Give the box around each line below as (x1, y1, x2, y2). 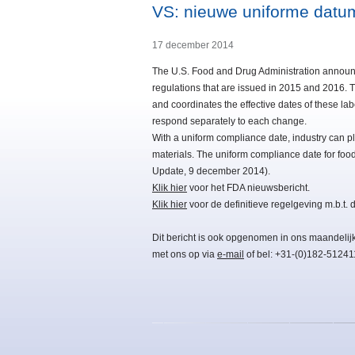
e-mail (217, 249, 244, 261)
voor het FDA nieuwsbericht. (187, 182, 310, 194)
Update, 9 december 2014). (152, 166, 270, 177)
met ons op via (152, 249, 217, 261)
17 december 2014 (152, 40, 234, 52)
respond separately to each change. (152, 116, 307, 128)
